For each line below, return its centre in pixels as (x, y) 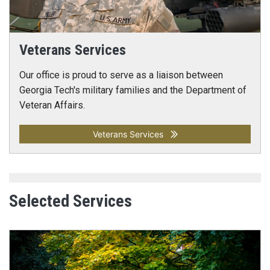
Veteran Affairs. (52, 105)
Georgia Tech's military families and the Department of (133, 90)
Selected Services (71, 201)
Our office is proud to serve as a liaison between (121, 75)
